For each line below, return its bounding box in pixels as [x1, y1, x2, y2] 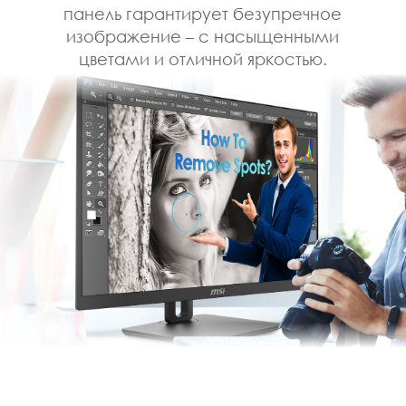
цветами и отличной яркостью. [78, 48, 327, 69]
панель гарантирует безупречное [63, 3, 343, 24]
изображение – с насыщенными [66, 25, 340, 46]
